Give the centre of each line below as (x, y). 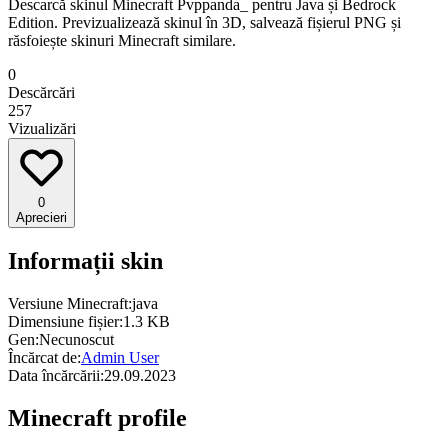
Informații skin (85, 260)
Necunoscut (76, 339)
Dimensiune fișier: (65, 321)
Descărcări (41, 92)
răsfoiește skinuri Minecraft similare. (122, 40)
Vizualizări (42, 128)
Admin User (120, 357)
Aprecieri (41, 217)
